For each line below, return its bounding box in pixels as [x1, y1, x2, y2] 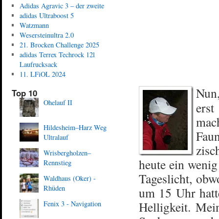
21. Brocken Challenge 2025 [19, 40, 99, 49]
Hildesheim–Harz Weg [43, 122, 107, 132]
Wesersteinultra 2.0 [19, 30, 74, 40]
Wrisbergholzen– [43, 148, 91, 157]
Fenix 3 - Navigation [43, 198, 101, 208]
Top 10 [12, 87, 37, 99]
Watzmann [19, 20, 49, 30]
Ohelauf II [43, 97, 72, 107]
